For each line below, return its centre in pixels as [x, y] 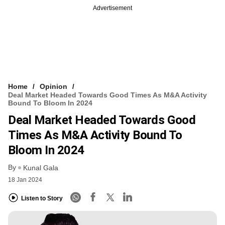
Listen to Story [42, 198]
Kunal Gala [41, 168]
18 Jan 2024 [25, 180]
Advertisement [113, 8]
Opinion [53, 86]
